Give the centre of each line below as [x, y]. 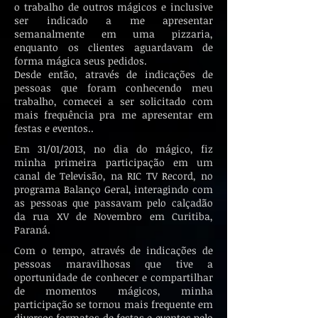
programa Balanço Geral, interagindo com [114, 189]
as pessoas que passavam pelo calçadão [114, 203]
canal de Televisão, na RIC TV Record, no [114, 176]
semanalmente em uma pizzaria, [114, 34]
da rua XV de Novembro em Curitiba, [114, 216]
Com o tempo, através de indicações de [114, 250]
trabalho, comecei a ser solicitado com [114, 101]
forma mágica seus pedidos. [81, 61]
